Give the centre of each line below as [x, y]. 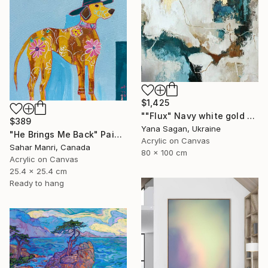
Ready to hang [37, 183]
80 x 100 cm [164, 153]
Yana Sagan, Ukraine [181, 129]
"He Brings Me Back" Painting [118, 135]
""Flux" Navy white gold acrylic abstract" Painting [251, 116]
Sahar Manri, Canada [50, 147]
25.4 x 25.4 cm [38, 171]
